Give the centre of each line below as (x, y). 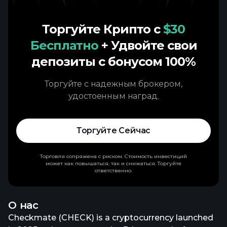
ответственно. (113, 171)
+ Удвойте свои (149, 45)
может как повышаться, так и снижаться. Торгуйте (113, 163)
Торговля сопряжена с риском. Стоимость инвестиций (113, 156)
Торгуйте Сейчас (113, 130)
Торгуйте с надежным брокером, (113, 84)
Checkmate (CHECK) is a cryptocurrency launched (111, 218)
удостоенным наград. (113, 96)
